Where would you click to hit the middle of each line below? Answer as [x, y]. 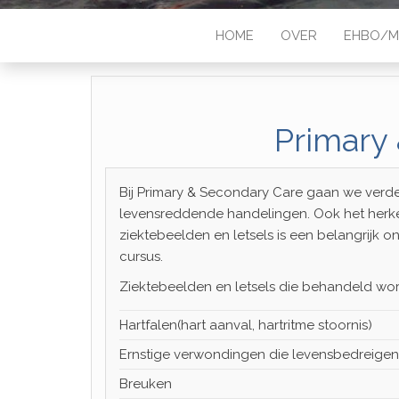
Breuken [146, 384]
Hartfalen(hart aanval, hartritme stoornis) [246, 325]
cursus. [141, 256]
